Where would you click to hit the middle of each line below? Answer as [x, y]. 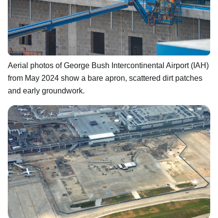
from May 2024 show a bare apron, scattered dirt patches [105, 78]
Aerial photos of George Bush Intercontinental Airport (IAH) [108, 65]
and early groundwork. [46, 91]
